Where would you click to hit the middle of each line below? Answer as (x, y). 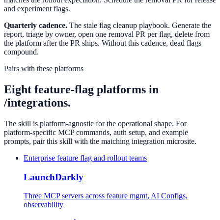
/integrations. (37, 103)
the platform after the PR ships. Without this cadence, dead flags (103, 43)
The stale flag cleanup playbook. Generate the (140, 26)
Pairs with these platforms (44, 69)
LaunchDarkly (54, 177)
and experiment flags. (37, 9)
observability (43, 205)
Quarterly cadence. (36, 26)
